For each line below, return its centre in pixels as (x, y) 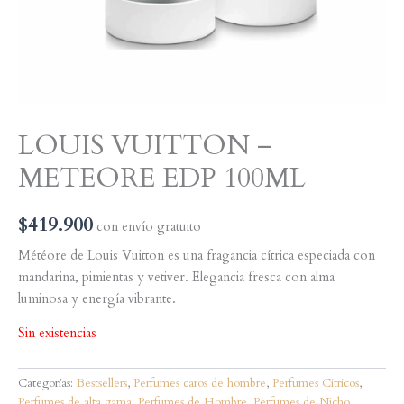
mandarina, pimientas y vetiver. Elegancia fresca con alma (176, 277)
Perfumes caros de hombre (200, 384)
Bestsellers (102, 384)
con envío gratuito (149, 227)
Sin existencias (57, 334)
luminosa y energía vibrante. (97, 298)
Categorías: (47, 384)
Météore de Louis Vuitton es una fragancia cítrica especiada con (197, 255)
